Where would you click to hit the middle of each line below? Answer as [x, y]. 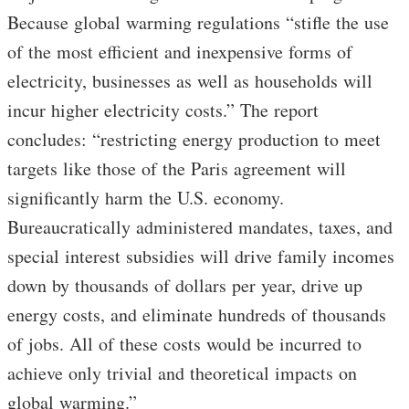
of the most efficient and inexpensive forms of [180, 51]
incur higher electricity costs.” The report [163, 110]
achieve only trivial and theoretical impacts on [182, 372]
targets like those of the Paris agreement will [177, 168]
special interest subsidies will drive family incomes [201, 256]
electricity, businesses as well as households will [190, 80]
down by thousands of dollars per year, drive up [185, 285]
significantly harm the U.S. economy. [146, 197]
